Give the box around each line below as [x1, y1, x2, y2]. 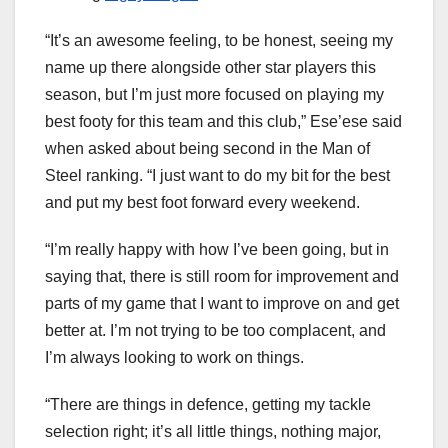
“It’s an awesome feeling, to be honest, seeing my [45, 31, 393, 49]
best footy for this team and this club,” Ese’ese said [45, 112, 402, 130]
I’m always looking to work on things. [45, 348, 304, 366]
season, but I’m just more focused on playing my [45, 85, 384, 103]
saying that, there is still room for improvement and [45, 267, 399, 285]
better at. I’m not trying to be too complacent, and [45, 321, 386, 339]
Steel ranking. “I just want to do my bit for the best [45, 166, 390, 184]
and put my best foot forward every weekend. [45, 193, 360, 211]
